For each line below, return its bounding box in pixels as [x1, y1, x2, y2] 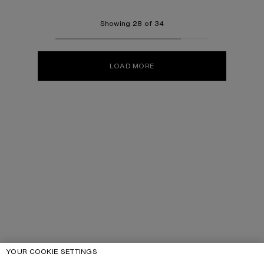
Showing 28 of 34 [100, 18, 164, 28]
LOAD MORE [109, 61, 155, 71]
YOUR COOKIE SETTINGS [6, 246, 97, 256]
